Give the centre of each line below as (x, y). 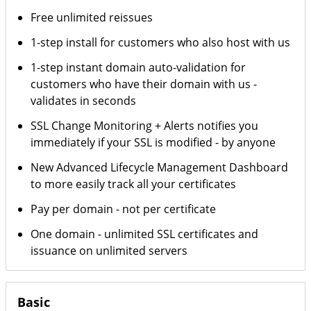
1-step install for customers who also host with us (161, 42)
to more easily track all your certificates (134, 184)
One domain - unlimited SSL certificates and (145, 234)
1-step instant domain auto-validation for (138, 67)
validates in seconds (84, 101)
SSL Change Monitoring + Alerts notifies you (145, 126)
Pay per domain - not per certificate (124, 209)
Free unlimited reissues (92, 17)
